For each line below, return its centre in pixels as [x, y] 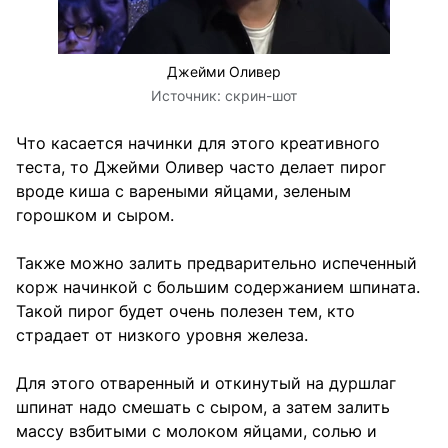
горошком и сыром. [95, 214]
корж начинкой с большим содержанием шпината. [218, 286]
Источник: [188, 95]
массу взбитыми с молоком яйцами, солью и [196, 430]
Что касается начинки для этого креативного [198, 142]
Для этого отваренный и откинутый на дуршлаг [206, 382]
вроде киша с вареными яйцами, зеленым [183, 190]
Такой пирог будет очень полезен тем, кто [185, 310]
